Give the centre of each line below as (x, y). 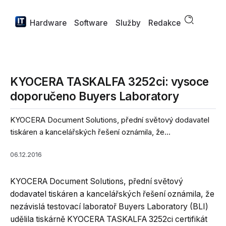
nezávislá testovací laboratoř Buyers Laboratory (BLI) (109, 206)
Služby (128, 23)
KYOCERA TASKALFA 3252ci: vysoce (110, 81)
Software (91, 23)
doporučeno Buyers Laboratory (95, 96)
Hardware (48, 23)
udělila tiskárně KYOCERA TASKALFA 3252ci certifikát (109, 219)
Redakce (165, 23)
